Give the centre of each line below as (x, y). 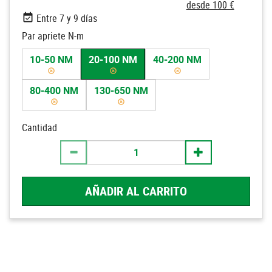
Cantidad (39, 127)
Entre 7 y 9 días (67, 18)
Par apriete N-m (53, 36)
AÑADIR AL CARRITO (136, 191)
